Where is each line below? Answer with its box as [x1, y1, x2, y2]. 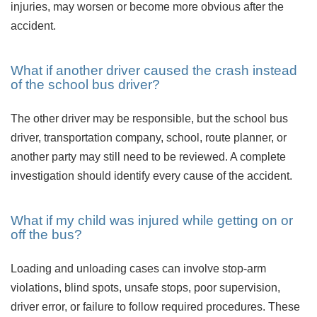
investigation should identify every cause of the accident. [11, 169, 292, 182]
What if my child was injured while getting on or [11, 212, 293, 228]
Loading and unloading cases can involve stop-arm [11, 262, 266, 275]
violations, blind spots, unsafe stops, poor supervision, [11, 281, 280, 294]
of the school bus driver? [11, 76, 160, 92]
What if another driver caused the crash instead [11, 62, 297, 78]
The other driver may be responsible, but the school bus [11, 112, 288, 125]
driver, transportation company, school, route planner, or [11, 131, 287, 144]
